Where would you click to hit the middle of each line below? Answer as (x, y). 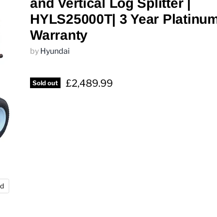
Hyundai (55, 51)
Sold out (46, 83)
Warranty (59, 35)
